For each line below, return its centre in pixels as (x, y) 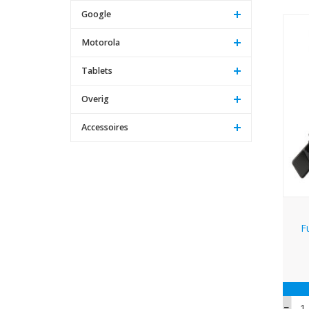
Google (96, 14)
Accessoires (105, 127)
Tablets (97, 70)
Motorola (101, 42)
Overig (95, 99)
